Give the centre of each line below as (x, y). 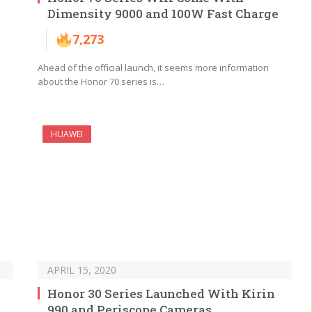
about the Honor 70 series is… (101, 82)
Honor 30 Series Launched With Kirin (161, 294)
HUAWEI (67, 134)
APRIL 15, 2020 (82, 270)
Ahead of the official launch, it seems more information (153, 68)
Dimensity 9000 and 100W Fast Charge (163, 14)
